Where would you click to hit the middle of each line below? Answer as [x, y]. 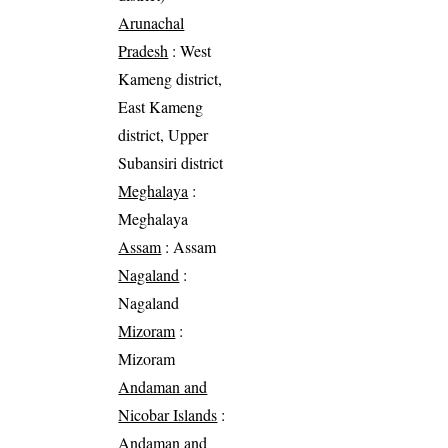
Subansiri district [171, 163]
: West [190, 51]
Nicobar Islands [168, 415]
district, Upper [163, 135]
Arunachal [151, 23]
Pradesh [143, 51]
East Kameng [161, 107]
